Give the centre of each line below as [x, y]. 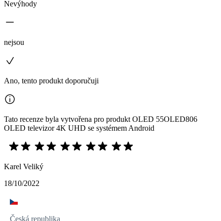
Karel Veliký [24, 166]
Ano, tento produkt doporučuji [51, 80]
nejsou [14, 42]
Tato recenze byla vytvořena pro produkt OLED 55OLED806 [101, 119]
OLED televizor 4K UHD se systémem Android [79, 128]
